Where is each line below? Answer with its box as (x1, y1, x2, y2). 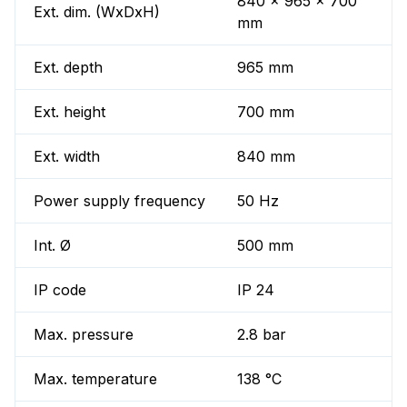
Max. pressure (34, 325, 134, 344)
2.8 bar (237, 325, 287, 344)
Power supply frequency (34, 192, 205, 211)
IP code (34, 281, 86, 300)
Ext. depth (34, 58, 103, 77)
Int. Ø (34, 236, 71, 255)
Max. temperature (34, 370, 157, 389)
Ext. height (34, 103, 105, 122)
